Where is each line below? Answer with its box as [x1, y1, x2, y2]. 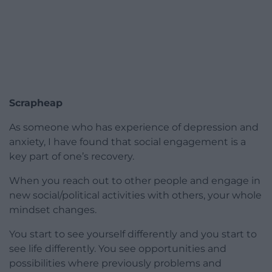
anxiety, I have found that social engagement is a [9, 136, 246, 148]
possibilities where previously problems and [9, 257, 222, 270]
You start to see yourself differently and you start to [9, 228, 257, 240]
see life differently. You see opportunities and [9, 243, 226, 255]
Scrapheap [9, 97, 63, 109]
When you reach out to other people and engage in [9, 175, 260, 187]
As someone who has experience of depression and [9, 121, 259, 134]
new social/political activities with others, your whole [9, 189, 262, 202]
